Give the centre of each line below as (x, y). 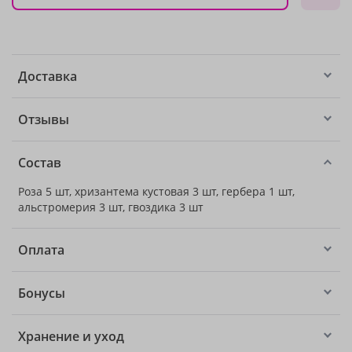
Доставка (48, 76)
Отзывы (44, 119)
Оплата (41, 250)
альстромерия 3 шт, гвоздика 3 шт (111, 207)
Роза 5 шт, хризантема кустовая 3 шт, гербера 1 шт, (156, 191)
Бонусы (42, 293)
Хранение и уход (71, 336)
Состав (40, 163)
